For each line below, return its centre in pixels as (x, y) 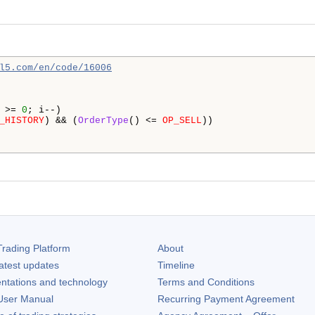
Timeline (176, 265)
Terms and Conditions (206, 282)
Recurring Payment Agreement (226, 298)
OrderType (103, 120)
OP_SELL (182, 120)
